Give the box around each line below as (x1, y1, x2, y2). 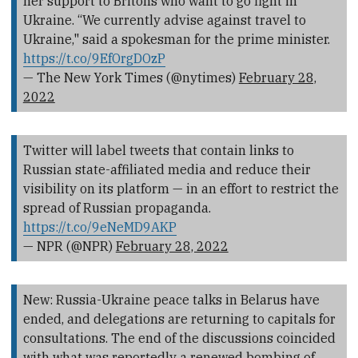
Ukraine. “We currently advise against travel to (22, 11, 306, 28)
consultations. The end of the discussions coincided (22, 330, 336, 347)
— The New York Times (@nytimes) (22, 69, 239, 86)
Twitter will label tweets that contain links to (22, 141, 294, 158)
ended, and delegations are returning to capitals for (22, 311, 336, 328)
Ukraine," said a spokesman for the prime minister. (22, 30, 330, 47)
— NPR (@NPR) (22, 237, 116, 254)
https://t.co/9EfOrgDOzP (22, 50, 165, 66)
